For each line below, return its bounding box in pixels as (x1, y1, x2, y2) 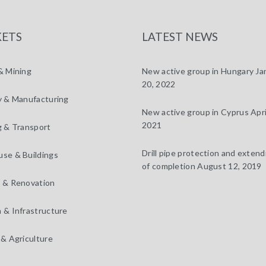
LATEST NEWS (142, 30, 218, 43)
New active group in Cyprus (142, 107, 249, 117)
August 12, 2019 (197, 161, 262, 171)
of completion (142, 161, 195, 171)
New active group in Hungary (142, 66, 254, 76)
